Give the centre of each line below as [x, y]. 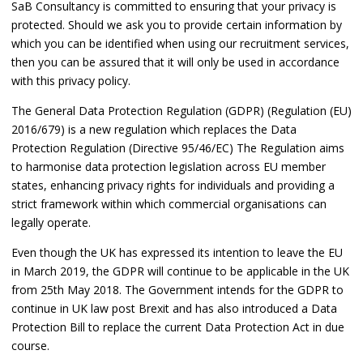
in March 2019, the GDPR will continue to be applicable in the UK [180, 271]
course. [30, 346]
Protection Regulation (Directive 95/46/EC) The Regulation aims [178, 148]
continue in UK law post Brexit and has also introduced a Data [174, 309]
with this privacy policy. [71, 81]
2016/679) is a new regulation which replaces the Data [154, 130]
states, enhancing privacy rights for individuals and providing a [173, 186]
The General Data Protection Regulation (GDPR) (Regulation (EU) [181, 111]
